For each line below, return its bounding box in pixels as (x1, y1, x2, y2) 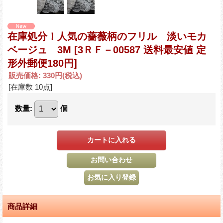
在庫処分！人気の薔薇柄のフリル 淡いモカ (7, 30, 207, 42)
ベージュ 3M (7, 44, 74, 55)
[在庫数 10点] (8, 82, 52, 91)
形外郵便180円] (7, 57, 77, 69)
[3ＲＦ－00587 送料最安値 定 (74, 44, 206, 55)
